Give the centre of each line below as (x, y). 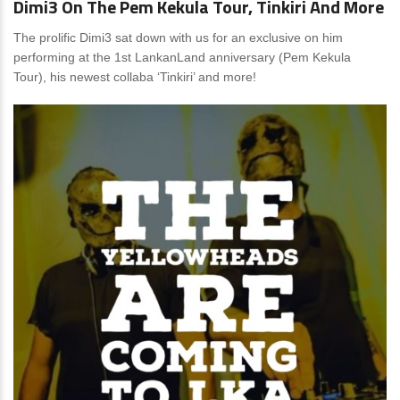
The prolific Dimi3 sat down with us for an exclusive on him (178, 37)
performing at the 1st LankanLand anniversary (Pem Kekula (182, 57)
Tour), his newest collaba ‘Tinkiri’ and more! (135, 77)
